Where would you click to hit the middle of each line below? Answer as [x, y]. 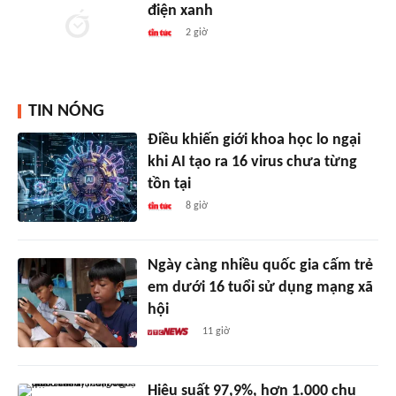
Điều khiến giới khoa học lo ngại [254, 141]
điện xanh [180, 11]
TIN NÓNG [66, 112]
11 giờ [217, 332]
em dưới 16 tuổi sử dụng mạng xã [260, 288]
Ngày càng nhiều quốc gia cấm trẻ [260, 266]
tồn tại [169, 185]
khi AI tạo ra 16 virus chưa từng [252, 163]
